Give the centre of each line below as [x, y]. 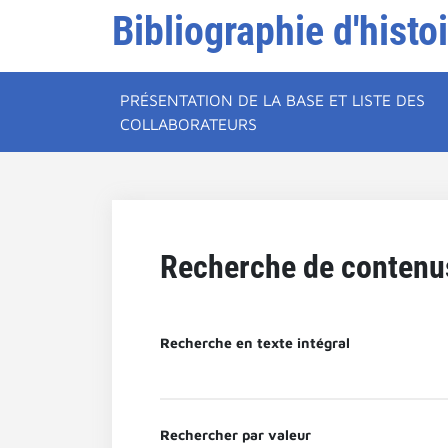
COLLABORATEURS [188, 124]
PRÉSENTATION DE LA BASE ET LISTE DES [272, 100]
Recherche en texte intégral [255, 342]
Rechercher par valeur [235, 434]
